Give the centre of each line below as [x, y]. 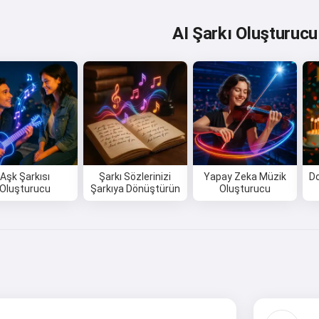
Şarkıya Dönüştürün [135, 189]
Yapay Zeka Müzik [245, 177]
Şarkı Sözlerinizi [135, 177]
